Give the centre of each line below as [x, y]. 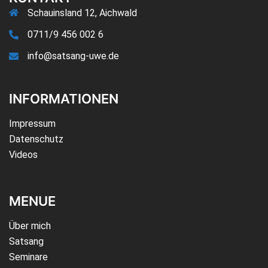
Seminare [28, 257]
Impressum [32, 123]
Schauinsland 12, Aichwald [82, 13]
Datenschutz [36, 139]
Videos [23, 154]
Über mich [30, 226]
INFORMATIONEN [64, 98]
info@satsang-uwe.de [73, 56]
